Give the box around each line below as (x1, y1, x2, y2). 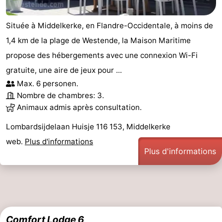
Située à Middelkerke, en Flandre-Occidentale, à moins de (6, 20, 213, 30)
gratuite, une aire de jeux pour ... (6, 65, 122, 75)
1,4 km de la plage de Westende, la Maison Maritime (6, 35, 191, 45)
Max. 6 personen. (17, 78, 78, 88)
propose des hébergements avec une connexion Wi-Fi (6, 50, 198, 60)
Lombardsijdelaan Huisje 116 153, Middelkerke (6, 121, 170, 131)
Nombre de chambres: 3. (17, 90, 104, 100)
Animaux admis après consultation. (17, 102, 142, 112)
